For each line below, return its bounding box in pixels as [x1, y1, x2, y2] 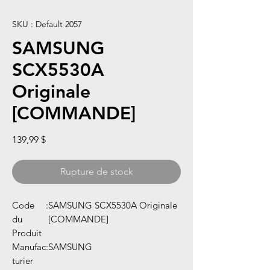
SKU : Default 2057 [12, 19, 82, 30]
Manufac [12, 241, 46, 253]
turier [12, 255, 33, 267]
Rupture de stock [60, 166, 133, 178]
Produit [12, 227, 42, 239]
